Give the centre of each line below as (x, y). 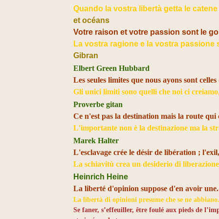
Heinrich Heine (101, 177)
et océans (92, 20)
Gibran (86, 55)
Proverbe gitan (98, 104)
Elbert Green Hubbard (112, 68)
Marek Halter (96, 141)
